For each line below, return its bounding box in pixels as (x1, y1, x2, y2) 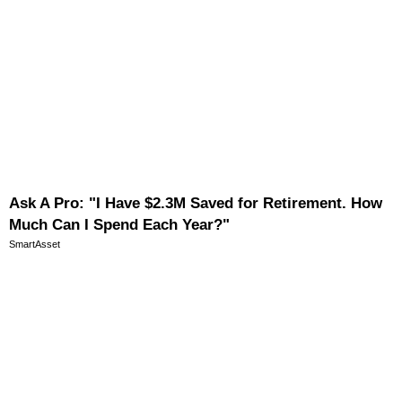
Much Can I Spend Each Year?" (9, 215, 230, 233)
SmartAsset (9, 238, 60, 249)
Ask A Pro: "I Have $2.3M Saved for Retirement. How (9, 194, 382, 212)
